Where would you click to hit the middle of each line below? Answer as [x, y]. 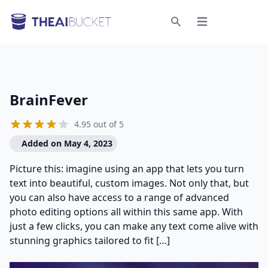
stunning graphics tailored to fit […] [90, 240]
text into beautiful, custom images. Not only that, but [129, 183]
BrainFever [49, 100]
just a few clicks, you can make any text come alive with [134, 226]
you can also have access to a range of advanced [119, 197]
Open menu [219, 26]
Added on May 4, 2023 [67, 143]
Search [189, 33]
